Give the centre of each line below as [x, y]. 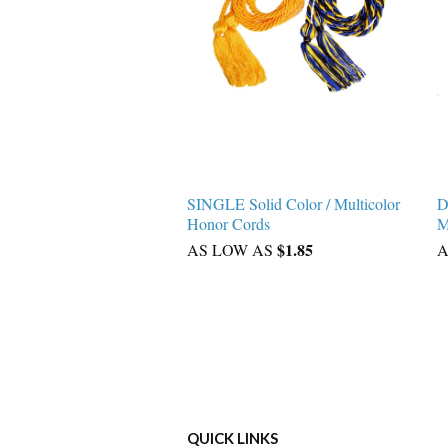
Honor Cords [228, 223]
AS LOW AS [232, 249]
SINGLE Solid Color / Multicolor [293, 203]
